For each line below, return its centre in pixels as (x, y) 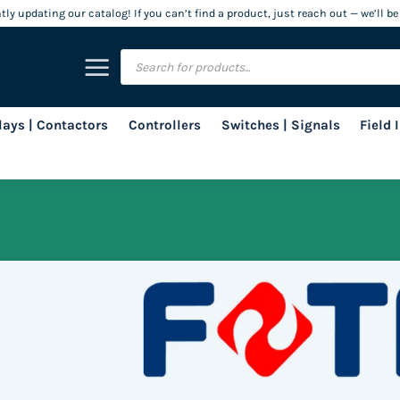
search (138, 67)
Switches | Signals (280, 125)
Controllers (164, 125)
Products (143, 54)
